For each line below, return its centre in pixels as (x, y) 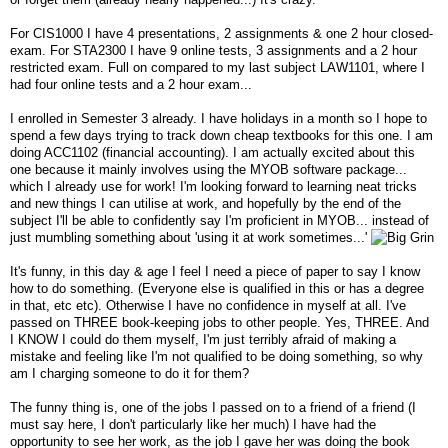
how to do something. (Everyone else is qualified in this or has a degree (217, 288)
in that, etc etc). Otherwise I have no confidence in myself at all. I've (208, 305)
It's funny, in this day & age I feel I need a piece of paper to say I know (215, 271)
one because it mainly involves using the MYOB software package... (208, 169)
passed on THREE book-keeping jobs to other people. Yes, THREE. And (219, 322)
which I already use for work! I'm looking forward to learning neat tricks (213, 186)
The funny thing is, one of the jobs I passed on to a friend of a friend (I (213, 407)
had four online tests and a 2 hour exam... (131, 84)
